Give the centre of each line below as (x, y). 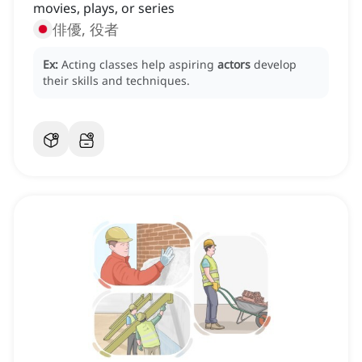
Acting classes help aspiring (139, 65)
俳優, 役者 (86, 29)
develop (275, 65)
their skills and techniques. (116, 81)
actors (234, 65)
